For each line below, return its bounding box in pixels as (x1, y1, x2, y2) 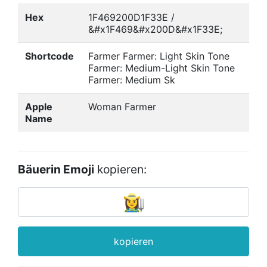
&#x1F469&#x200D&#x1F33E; (88, 23, 222, 35)
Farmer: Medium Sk (88, 74, 175, 86)
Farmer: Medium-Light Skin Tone (88, 62, 235, 74)
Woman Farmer (88, 101, 156, 113)
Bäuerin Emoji (18, 162, 94, 176)
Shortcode (25, 50, 74, 62)
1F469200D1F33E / (88, 11, 175, 23)
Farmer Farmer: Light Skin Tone (88, 50, 229, 62)
